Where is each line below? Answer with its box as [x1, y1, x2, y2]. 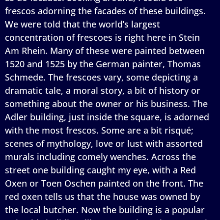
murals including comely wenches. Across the [5, 150, 196, 163]
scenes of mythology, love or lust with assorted [5, 137, 203, 149]
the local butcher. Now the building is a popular [5, 203, 205, 216]
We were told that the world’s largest [5, 18, 160, 30]
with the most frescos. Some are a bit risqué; [5, 124, 193, 136]
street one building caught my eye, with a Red [5, 164, 196, 176]
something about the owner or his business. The [5, 97, 208, 110]
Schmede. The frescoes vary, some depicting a [5, 71, 198, 83]
